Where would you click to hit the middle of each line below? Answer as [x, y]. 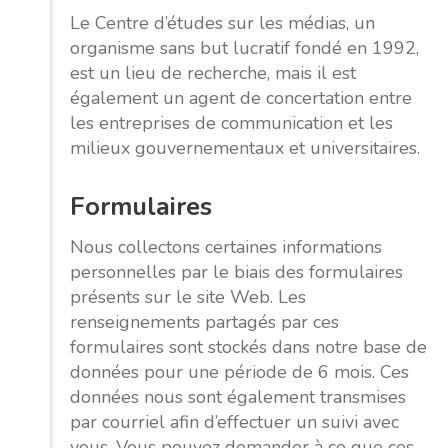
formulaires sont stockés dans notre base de [248, 347]
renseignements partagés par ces [204, 322]
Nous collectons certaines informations [226, 247]
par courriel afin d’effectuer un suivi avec [234, 422]
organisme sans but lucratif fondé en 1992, [244, 47]
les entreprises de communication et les [231, 122]
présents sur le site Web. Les [188, 297]
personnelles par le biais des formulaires [236, 272]
